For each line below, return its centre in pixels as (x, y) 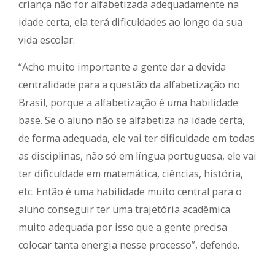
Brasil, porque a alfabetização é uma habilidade (128, 103)
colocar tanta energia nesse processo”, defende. (129, 245)
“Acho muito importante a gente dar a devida (122, 67)
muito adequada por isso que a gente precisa (123, 227)
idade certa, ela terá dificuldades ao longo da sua (130, 22)
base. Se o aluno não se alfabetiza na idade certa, (132, 121)
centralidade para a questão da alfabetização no (129, 85)
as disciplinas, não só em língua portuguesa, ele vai (137, 156)
